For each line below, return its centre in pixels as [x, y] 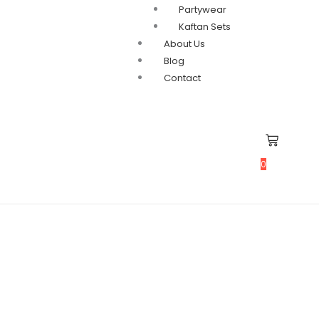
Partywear [202, 10]
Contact [183, 78]
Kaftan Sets [204, 27]
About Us [185, 44]
